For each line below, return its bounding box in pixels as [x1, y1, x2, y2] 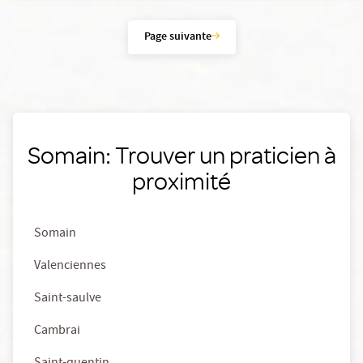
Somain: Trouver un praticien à [27, 139, 336, 169]
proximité [132, 165, 231, 195]
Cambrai [34, 322, 80, 341]
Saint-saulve [34, 289, 101, 309]
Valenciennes [34, 257, 106, 276]
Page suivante [143, 28, 211, 46]
